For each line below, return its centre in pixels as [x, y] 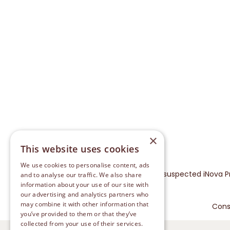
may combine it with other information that [85, 204]
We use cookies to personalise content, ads [85, 165]
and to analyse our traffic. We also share [81, 175]
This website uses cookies [80, 149]
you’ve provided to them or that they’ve [79, 214]
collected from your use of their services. [82, 224]
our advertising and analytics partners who [85, 194]
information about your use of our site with [84, 185]
